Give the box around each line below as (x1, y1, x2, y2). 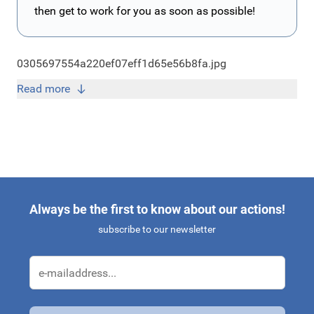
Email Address (28, 295, 93, 307)
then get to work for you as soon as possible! (34, 4, 255, 18)
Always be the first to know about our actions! (29, 202, 285, 217)
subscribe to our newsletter (98, 224, 216, 235)
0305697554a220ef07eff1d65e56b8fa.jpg (17, 57, 226, 71)
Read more (17, 82, 70, 96)
